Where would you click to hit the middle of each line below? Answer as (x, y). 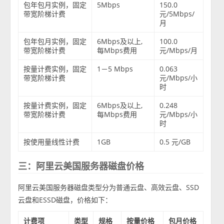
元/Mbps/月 (179, 50)
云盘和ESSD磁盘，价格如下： (65, 200)
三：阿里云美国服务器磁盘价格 (81, 166)
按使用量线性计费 (52, 142)
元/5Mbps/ (177, 14)
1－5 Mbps (115, 69)
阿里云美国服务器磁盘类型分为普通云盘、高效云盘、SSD (109, 187)
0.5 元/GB (175, 142)
